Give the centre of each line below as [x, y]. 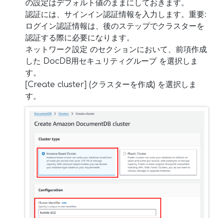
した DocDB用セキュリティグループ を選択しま [112, 61]
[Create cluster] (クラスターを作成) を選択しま [111, 84]
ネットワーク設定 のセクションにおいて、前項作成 [116, 49]
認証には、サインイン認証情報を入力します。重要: [116, 14]
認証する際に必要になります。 [80, 38]
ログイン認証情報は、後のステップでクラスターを [115, 26]
